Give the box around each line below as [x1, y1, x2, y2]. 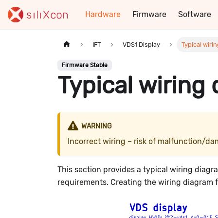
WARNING [81, 122, 112, 130]
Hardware [85, 10, 121, 19]
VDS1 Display [122, 41, 160, 49]
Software [178, 10, 212, 19]
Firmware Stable [62, 62, 108, 69]
